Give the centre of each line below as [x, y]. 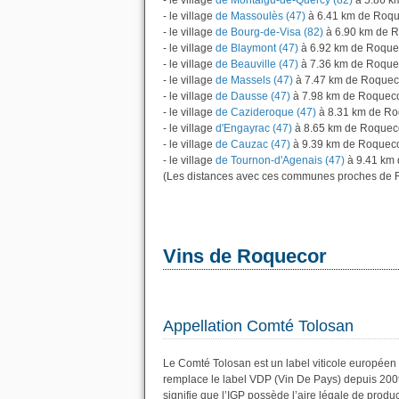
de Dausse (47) [252, 96]
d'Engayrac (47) [252, 128]
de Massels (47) [253, 80]
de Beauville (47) [256, 64]
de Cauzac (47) [252, 144]
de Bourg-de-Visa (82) [268, 32]
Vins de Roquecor [245, 256]
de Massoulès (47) [259, 16]
